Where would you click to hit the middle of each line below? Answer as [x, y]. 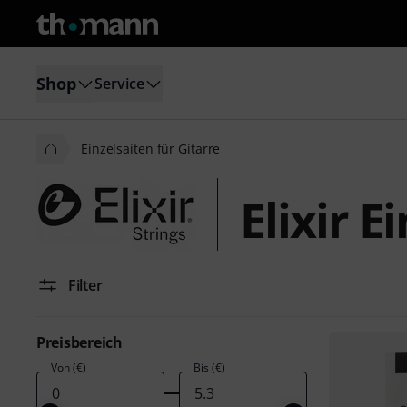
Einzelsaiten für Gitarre [151, 149]
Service [119, 83]
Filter [85, 285]
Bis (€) [209, 367]
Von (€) [69, 367]
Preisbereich [79, 342]
